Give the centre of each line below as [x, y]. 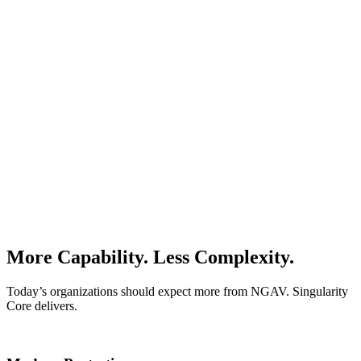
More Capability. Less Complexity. [150, 257]
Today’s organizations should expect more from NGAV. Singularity [177, 291]
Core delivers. [42, 305]
